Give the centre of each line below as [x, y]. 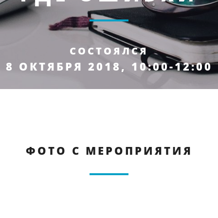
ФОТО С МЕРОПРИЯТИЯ [109, 150]
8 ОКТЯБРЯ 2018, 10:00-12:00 [109, 66]
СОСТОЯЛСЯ [109, 51]
